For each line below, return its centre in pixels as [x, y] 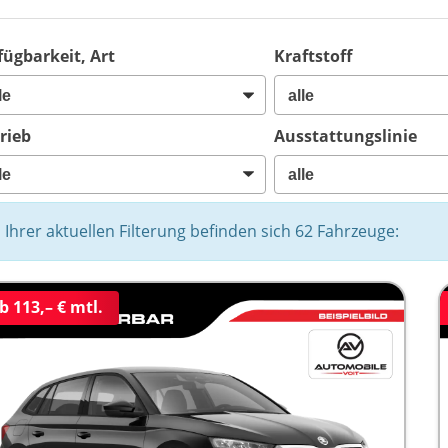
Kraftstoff [313, 56]
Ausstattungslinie [346, 135]
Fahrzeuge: [356, 231]
